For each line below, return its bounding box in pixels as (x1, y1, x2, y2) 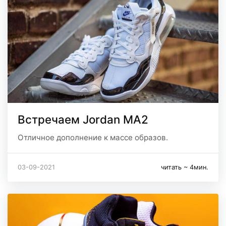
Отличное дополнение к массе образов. (18, 133, 168, 143)
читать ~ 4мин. (161, 163, 208, 172)
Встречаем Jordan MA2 (18, 112, 148, 127)
